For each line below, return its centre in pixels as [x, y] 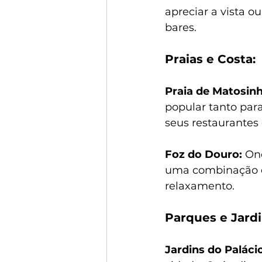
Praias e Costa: [210, 59]
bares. [181, 27]
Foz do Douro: [204, 154]
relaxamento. [200, 186]
